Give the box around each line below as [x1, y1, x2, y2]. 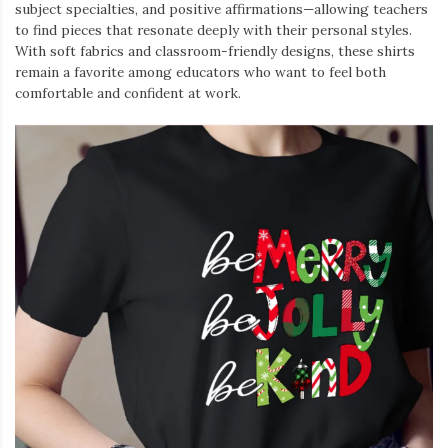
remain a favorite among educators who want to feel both [15, 62, 386, 81]
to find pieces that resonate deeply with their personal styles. [15, 20, 412, 39]
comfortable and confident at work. [15, 83, 241, 102]
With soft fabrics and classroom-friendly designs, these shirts [15, 41, 415, 60]
